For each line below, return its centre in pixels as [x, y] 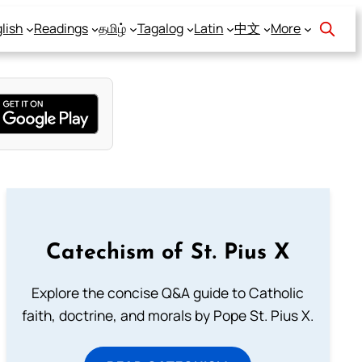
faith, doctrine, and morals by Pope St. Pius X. [168, 316]
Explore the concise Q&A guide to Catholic [168, 293]
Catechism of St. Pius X [168, 253]
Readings [61, 29]
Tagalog [160, 29]
